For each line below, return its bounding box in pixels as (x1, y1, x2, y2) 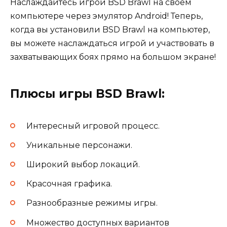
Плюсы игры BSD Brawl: (10, 87, 165, 101)
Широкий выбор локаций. (26, 159, 140, 169)
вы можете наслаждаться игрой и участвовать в (10, 39, 214, 49)
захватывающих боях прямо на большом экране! (10, 52, 216, 62)
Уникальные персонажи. (26, 140, 132, 150)
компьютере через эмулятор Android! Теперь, (10, 11, 203, 21)
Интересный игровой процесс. (26, 121, 160, 131)
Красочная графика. (26, 179, 112, 189)
